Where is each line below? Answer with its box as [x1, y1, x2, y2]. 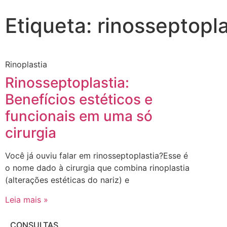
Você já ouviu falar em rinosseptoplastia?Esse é [5, 150, 188, 161]
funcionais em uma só [5, 107, 153, 125]
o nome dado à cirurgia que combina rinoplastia [5, 163, 190, 173]
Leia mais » [5, 194, 48, 205]
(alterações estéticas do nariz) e [5, 175, 129, 185]
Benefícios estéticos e [5, 91, 153, 108]
